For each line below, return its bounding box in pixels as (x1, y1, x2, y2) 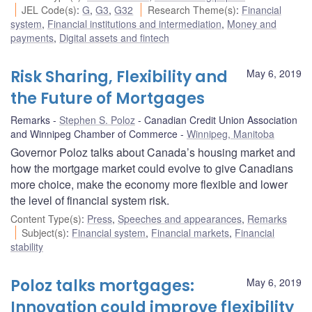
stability (10, 239, 43, 253)
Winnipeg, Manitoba (187, 126, 274, 141)
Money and (227, 16, 276, 31)
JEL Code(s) (22, 2, 77, 17)
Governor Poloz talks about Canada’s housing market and (10, 143, 295, 160)
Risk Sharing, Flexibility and (10, 65, 228, 88)
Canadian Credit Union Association (144, 112, 297, 127)
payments (10, 30, 54, 45)
